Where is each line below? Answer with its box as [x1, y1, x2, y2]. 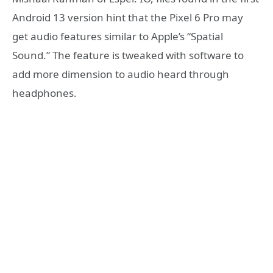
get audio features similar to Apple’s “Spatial [12, 29, 223, 43]
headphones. [12, 85, 77, 100]
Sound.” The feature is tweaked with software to [12, 48, 244, 62]
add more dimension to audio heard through [12, 66, 229, 81]
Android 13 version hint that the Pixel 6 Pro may [12, 10, 243, 24]
